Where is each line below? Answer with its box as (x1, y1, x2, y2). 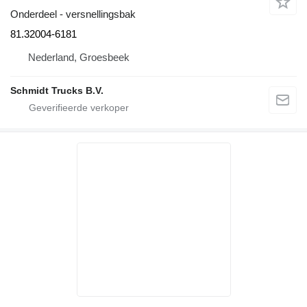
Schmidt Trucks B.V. (10, 85, 103, 97)
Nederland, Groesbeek (28, 51, 130, 64)
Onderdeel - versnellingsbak (10, 8, 136, 21)
